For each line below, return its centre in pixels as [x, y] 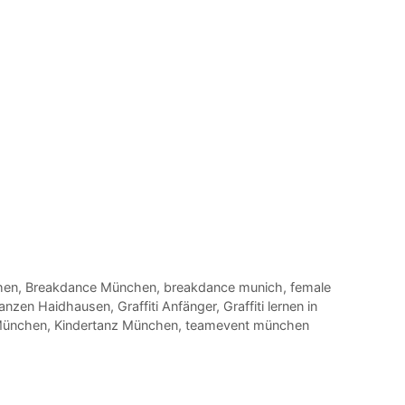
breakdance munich [223, 287]
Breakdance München [90, 287]
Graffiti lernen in [270, 306]
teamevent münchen [247, 325]
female [310, 287]
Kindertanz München [116, 325]
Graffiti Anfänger [167, 306]
